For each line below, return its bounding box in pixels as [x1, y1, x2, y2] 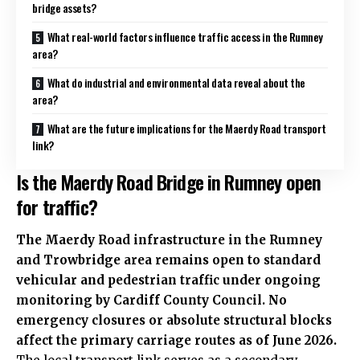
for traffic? [16, 191, 97, 221]
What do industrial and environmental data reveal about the [47, 73, 305, 91]
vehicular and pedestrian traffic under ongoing [16, 272, 321, 288]
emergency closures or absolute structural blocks [16, 313, 332, 329]
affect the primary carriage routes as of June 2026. [16, 333, 337, 349]
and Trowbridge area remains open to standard [16, 252, 321, 268]
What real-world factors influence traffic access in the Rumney [47, 27, 323, 45]
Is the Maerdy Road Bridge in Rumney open [16, 166, 321, 196]
